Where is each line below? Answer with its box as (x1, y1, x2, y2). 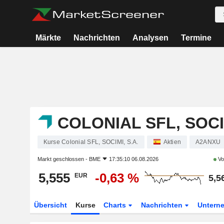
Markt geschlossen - (37, 156, 89, 162)
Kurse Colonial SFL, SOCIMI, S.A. (43, 138, 138, 145)
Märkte (35, 33, 61, 42)
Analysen (132, 33, 168, 42)
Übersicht (33, 201, 67, 209)
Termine (180, 33, 211, 42)
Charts (103, 201, 128, 209)
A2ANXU (195, 138, 221, 145)
